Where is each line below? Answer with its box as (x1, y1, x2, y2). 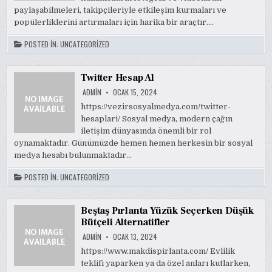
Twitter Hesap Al (81, 72, 155, 84)
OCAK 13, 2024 (111, 231, 158, 242)
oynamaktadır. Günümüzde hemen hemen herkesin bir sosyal (14, 138, 253, 148)
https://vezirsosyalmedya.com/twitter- (81, 102, 231, 111)
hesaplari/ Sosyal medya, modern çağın (81, 114, 233, 123)
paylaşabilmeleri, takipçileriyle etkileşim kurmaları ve (14, 5, 227, 15)
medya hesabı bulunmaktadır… (14, 151, 132, 160)
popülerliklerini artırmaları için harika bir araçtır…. (14, 18, 214, 27)
